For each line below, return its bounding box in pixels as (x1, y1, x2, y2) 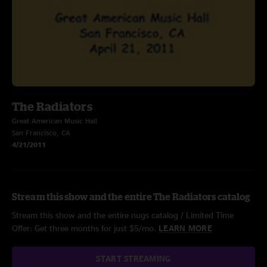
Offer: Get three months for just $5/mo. (12, 223, 159, 232)
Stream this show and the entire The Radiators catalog (12, 191, 251, 202)
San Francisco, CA (12, 129, 70, 136)
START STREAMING (96, 254, 171, 263)
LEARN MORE (159, 223, 212, 232)
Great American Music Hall (12, 117, 97, 125)
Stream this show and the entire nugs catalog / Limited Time (12, 210, 234, 219)
